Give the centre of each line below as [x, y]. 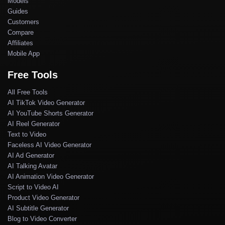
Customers [23, 22]
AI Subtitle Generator [38, 208]
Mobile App [24, 54]
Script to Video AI [33, 187]
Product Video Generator [43, 198]
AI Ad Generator [31, 156]
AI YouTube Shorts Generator [50, 114]
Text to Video [27, 135]
